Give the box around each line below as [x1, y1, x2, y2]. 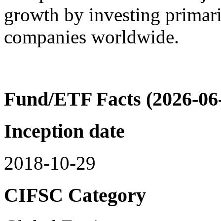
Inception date [4, 120, 125, 143]
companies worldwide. [4, 26, 179, 47]
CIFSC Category [4, 184, 146, 206]
